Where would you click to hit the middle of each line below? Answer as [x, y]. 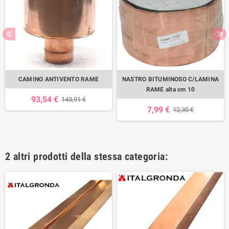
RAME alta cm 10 [170, 89]
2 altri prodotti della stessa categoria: [86, 156]
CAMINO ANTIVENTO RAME [59, 79]
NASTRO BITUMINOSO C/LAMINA [170, 79]
